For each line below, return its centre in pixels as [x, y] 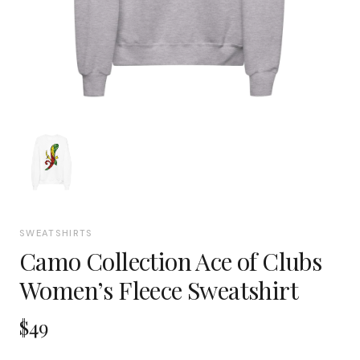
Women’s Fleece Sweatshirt [159, 290]
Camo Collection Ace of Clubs [171, 261]
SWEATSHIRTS [56, 233]
